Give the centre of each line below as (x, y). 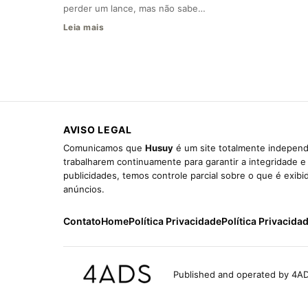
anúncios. (84, 189)
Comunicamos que (104, 148)
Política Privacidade (175, 221)
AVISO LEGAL (98, 130)
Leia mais (84, 27)
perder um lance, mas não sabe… (134, 9)
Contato (82, 221)
